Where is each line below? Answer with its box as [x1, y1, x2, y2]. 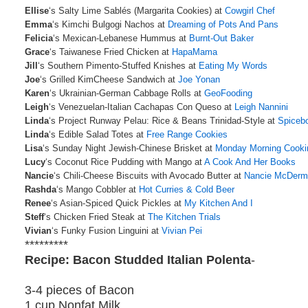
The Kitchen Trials [148, 212, 221, 223]
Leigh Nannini [234, 102, 289, 113]
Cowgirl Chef [225, 5, 276, 16]
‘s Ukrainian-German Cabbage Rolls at [49, 88, 205, 99]
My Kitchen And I [184, 198, 254, 209]
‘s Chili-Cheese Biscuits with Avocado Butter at [54, 170, 245, 181]
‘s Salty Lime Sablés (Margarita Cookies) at [49, 5, 225, 16]
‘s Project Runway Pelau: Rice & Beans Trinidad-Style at [49, 115, 278, 126]
